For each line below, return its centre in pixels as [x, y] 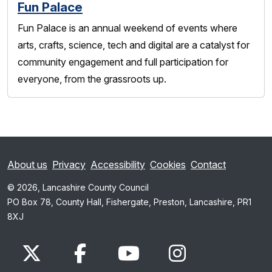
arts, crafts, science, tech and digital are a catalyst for [134, 45]
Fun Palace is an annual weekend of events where [127, 28]
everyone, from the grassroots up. [92, 79]
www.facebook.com [100, 242]
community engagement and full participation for [123, 62]
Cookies [168, 165]
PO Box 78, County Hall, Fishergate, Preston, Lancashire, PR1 [129, 202]
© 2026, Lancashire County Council [78, 187]
